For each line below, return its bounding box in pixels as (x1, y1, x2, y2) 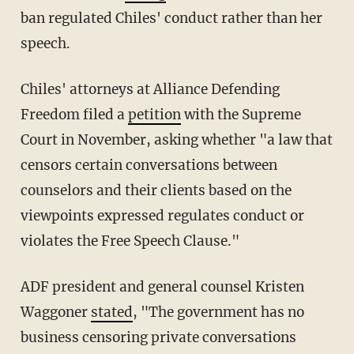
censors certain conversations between (20, 156, 277, 174)
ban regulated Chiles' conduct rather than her (20, 9, 322, 27)
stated (90, 303, 133, 321)
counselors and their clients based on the (20, 181, 292, 199)
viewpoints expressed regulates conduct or (20, 206, 304, 224)
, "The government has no (132, 303, 304, 321)
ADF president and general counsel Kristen (20, 277, 30, 296)
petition (127, 105, 181, 123)
